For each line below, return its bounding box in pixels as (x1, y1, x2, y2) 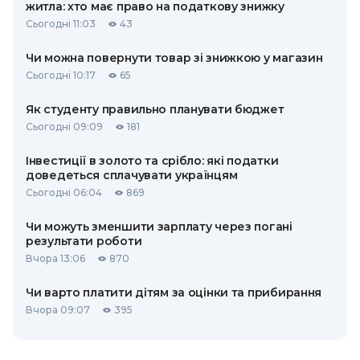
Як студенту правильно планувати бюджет (26, 102, 284, 117)
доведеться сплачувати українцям (26, 168, 238, 182)
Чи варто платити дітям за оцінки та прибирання (26, 285, 322, 300)
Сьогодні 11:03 (26, 18, 96, 30)
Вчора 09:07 (26, 304, 90, 316)
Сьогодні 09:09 (26, 121, 103, 133)
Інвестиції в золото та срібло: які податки (26, 153, 279, 168)
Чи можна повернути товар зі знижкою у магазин (26, 51, 323, 65)
